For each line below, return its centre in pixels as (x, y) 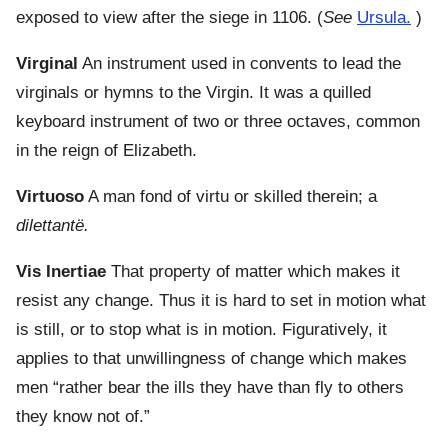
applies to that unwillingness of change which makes (211, 359)
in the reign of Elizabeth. (106, 151)
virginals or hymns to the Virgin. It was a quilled (193, 93)
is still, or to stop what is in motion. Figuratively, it (201, 330)
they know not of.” (83, 417)
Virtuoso (50, 197)
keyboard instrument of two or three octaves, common (218, 122)
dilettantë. (52, 226)
